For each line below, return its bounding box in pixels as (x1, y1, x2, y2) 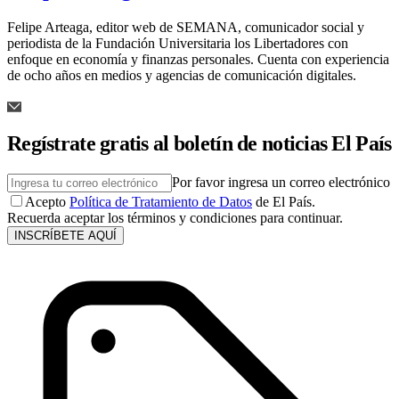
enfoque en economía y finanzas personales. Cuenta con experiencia (7, 51, 389, 67)
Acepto (25, 194, 66, 210)
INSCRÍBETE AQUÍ (14, 229, 117, 243)
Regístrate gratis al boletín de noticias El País (7, 132, 392, 156)
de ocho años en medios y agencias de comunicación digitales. (7, 67, 356, 83)
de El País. (256, 194, 315, 210)
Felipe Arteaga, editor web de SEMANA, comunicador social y (7, 19, 364, 35)
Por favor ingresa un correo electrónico (172, 175, 390, 191)
